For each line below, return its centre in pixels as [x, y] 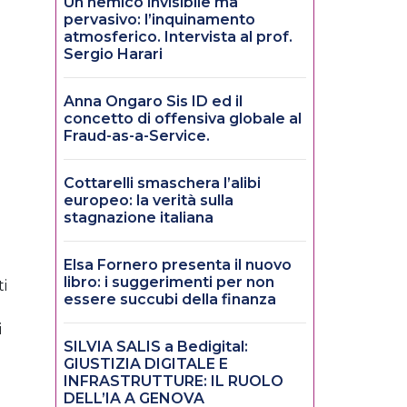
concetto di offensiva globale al [183, 119]
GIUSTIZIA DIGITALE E [146, 364]
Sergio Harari [113, 55]
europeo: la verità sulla [149, 201]
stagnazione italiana [139, 218]
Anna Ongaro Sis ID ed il [153, 102]
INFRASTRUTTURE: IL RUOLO [174, 382]
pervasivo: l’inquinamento [159, 20]
